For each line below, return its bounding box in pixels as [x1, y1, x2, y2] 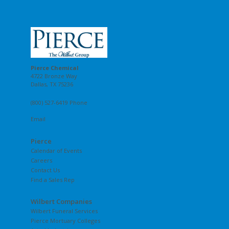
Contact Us [31, 166, 60, 174]
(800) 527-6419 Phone [31, 98, 87, 106]
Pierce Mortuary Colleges [31, 216, 100, 224]
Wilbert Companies [31, 196, 92, 206]
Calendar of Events [31, 146, 82, 154]
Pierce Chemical [31, 63, 79, 72]
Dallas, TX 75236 [31, 80, 73, 88]
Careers [31, 156, 52, 164]
